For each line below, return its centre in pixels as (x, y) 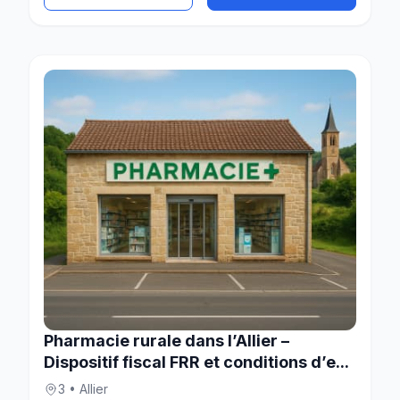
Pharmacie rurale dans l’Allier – (167, 340)
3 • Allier (83, 388)
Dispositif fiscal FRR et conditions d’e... (196, 362)
